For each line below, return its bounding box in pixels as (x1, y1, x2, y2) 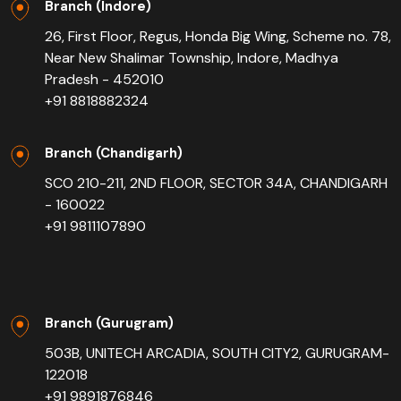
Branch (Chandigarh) (45, 144, 183, 163)
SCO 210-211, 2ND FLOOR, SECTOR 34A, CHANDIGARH (45, 174, 388, 193)
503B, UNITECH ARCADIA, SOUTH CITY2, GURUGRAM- (45, 344, 389, 363)
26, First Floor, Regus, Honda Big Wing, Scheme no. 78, (45, 27, 391, 47)
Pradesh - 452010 (45, 70, 164, 90)
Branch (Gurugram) (45, 314, 174, 333)
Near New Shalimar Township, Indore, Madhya (45, 48, 338, 68)
